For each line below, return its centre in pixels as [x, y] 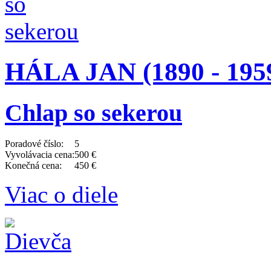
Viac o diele [61, 194]
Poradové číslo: [34, 143]
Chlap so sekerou [93, 113]
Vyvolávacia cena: [40, 154]
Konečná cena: [33, 165]
